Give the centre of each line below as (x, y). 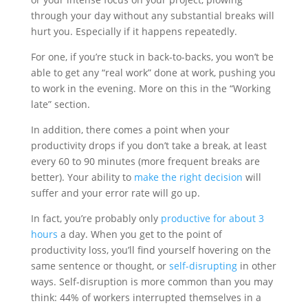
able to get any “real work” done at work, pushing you (153, 72)
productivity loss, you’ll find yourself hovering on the (151, 250)
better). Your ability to (82, 177)
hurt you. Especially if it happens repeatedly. (134, 31)
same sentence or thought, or (100, 265)
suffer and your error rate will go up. (115, 192)
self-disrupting (203, 265)
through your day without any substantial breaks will (152, 15)
